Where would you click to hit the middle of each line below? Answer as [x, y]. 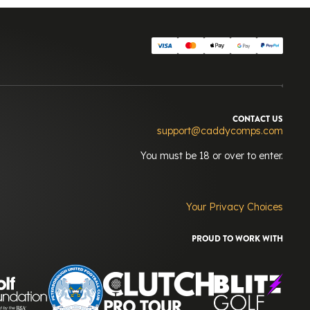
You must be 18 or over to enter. [212, 156]
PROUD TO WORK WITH [237, 239]
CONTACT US [258, 119]
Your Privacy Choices [235, 207]
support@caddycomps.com [220, 131]
